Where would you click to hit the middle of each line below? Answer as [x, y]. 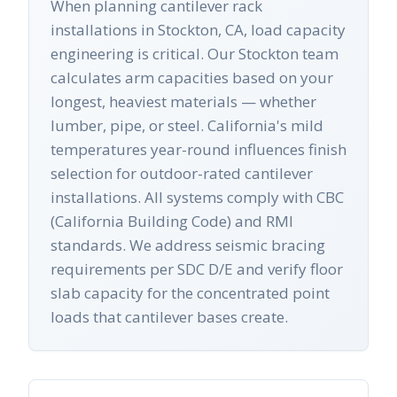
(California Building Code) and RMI [172, 222]
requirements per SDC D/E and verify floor [197, 269]
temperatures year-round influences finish [198, 150]
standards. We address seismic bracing [188, 245]
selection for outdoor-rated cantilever [182, 174]
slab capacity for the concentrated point [190, 293]
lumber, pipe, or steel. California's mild [187, 126]
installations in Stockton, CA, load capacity [198, 30]
